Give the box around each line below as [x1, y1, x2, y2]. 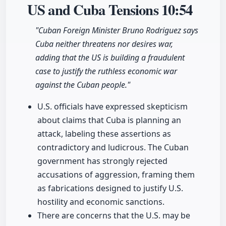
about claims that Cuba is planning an [37, 115, 181, 126]
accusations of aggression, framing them [37, 169, 195, 181]
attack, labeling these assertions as [37, 128, 171, 140]
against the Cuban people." [35, 79, 130, 91]
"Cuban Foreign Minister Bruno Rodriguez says [35, 25, 198, 36]
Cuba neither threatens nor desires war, [35, 38, 173, 50]
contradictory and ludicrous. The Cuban [37, 142, 189, 153]
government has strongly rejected [37, 155, 167, 167]
